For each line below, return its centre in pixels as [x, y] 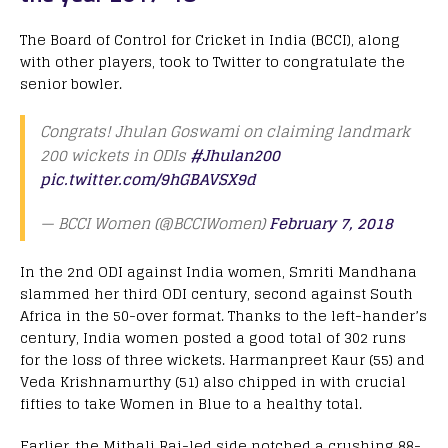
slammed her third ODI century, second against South [216, 294]
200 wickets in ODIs [115, 156]
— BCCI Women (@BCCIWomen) [154, 224]
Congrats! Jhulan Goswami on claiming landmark [225, 132]
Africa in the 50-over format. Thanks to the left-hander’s [223, 316]
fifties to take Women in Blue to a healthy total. [191, 404]
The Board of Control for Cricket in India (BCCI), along [210, 40]
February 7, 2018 [331, 224]
